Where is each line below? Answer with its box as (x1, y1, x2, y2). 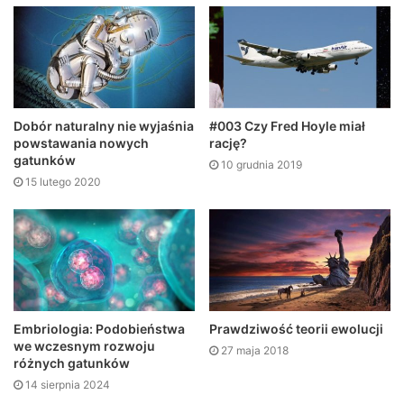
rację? (209, 134, 247, 151)
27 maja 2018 (221, 344, 289, 358)
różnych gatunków (14, 355, 130, 372)
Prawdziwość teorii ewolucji (209, 321, 383, 337)
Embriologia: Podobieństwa (14, 321, 185, 337)
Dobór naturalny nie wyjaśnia (14, 117, 194, 133)
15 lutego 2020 (25, 174, 101, 188)
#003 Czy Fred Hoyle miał (209, 117, 365, 133)
